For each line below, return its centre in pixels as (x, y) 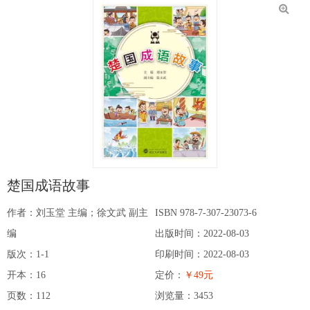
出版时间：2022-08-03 (202, 234)
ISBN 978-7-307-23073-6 (206, 213)
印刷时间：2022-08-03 (202, 255)
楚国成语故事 (48, 186)
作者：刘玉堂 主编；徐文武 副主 (77, 213)
